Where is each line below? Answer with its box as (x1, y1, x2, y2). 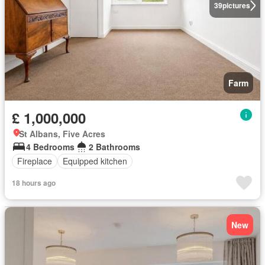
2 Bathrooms (89, 140, 140, 153)
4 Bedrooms (26, 140, 75, 153)
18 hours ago (12, 177, 56, 188)
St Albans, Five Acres (19, 127, 105, 140)
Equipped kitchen (63, 155, 127, 167)
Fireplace (17, 155, 52, 167)
